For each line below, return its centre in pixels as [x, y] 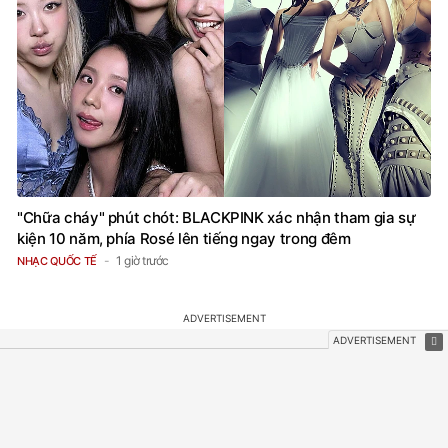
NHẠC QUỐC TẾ [57, 261]
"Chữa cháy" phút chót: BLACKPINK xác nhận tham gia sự [216, 218]
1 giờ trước [142, 261]
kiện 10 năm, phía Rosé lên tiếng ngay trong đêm [184, 239]
